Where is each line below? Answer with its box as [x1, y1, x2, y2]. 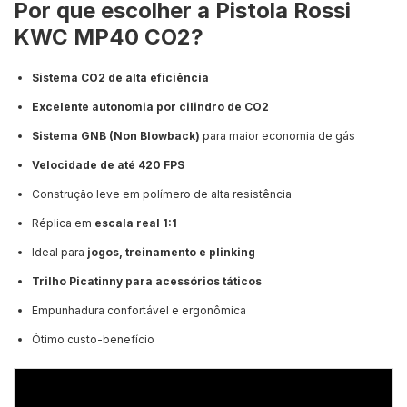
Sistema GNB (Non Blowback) [32, 129, 203, 144]
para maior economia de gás [203, 129, 355, 144]
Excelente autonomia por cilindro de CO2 [32, 100, 269, 114]
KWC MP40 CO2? [14, 24, 203, 51]
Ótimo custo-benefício [32, 333, 154, 347]
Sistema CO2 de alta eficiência [32, 71, 209, 85]
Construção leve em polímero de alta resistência [32, 187, 292, 202]
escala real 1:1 [92, 216, 177, 231]
